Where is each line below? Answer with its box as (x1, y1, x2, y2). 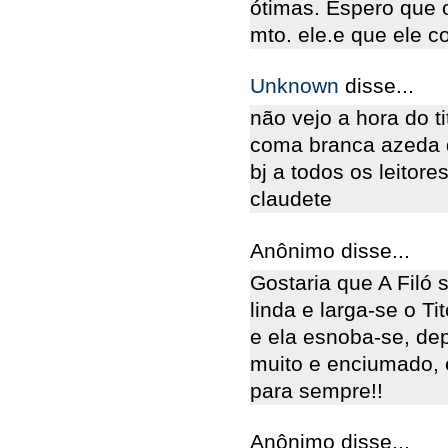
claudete (250, 187, 332, 212)
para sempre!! (250, 378, 383, 403)
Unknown (250, 74, 345, 99)
